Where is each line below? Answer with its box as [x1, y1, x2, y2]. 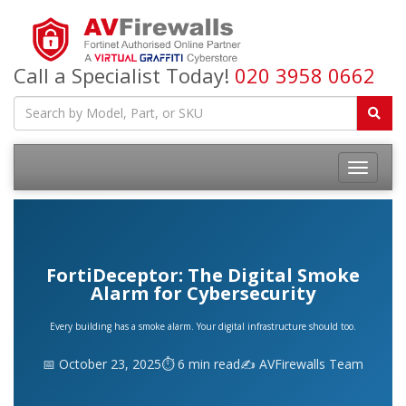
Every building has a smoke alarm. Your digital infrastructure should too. [50, 319, 356, 333]
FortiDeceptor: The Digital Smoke [46, 262, 360, 287]
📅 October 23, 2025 [43, 354, 161, 372]
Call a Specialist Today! [14, 61, 235, 89]
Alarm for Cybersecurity [91, 280, 315, 305]
